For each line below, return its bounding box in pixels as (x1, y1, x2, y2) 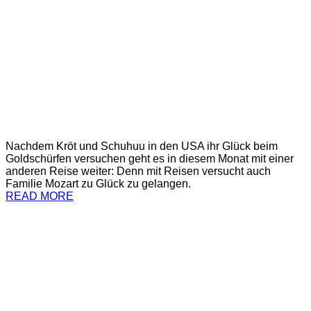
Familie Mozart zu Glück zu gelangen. (6, 177, 191, 190)
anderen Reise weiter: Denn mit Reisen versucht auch (6, 165, 271, 177)
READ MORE (6, 190, 74, 202)
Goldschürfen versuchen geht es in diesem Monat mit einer (6, 152, 294, 165)
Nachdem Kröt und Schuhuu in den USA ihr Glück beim (6, 140, 278, 152)
